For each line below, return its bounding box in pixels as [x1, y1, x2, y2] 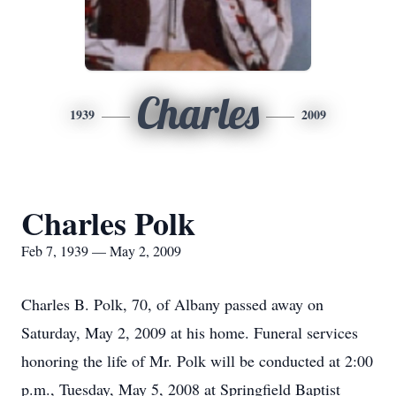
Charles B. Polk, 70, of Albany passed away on [21, 293, 324, 315]
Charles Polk [21, 200, 195, 246]
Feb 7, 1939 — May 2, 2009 [21, 241, 181, 260]
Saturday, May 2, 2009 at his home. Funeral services [21, 322, 358, 343]
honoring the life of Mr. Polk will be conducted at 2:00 [21, 350, 373, 371]
